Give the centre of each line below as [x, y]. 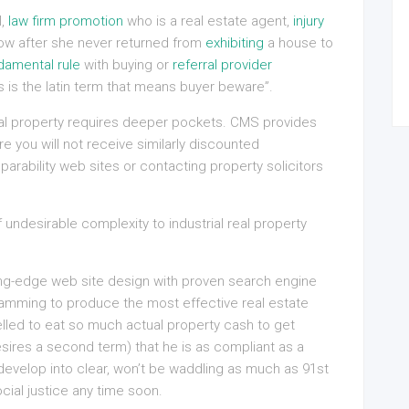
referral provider [222, 65]
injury [309, 21]
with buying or [126, 65]
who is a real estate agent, [208, 21]
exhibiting [235, 43]
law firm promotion [66, 21]
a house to [299, 43]
